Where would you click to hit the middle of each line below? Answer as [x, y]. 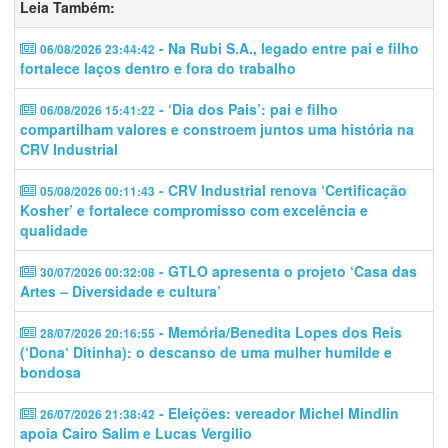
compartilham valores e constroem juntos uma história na [217, 128]
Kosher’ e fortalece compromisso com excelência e [194, 209]
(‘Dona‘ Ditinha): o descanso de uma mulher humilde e [206, 351]
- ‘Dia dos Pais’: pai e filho [246, 108]
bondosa [50, 371]
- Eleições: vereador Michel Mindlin [277, 412]
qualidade [54, 229]
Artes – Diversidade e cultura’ [120, 290]
